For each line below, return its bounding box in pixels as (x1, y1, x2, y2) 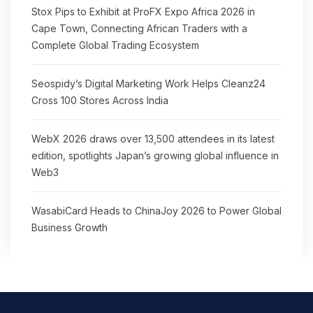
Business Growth (31, 221, 108, 233)
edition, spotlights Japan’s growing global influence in (31, 150, 279, 161)
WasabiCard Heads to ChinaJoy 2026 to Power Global (31, 205, 282, 217)
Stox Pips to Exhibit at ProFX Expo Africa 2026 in (31, 6, 255, 17)
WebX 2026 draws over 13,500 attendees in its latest (31, 133, 275, 145)
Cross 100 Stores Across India (31, 94, 168, 106)
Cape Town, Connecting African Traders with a (31, 22, 247, 34)
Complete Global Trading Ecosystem (31, 39, 199, 51)
